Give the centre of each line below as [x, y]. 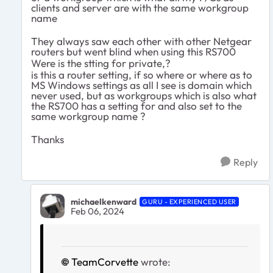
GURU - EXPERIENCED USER [189, 201]
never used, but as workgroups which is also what [144, 96]
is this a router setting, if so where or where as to [142, 75]
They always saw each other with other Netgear [141, 41]
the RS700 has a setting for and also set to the [136, 106]
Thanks [48, 140]
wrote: [154, 262]
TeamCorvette [105, 262]
